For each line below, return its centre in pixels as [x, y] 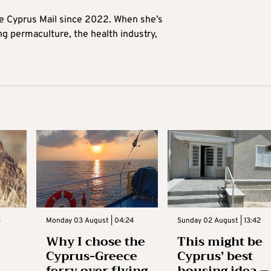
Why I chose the [95, 242]
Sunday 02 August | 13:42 [219, 221]
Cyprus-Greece [91, 256]
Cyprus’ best [215, 256]
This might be [220, 242]
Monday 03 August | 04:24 [90, 221]
